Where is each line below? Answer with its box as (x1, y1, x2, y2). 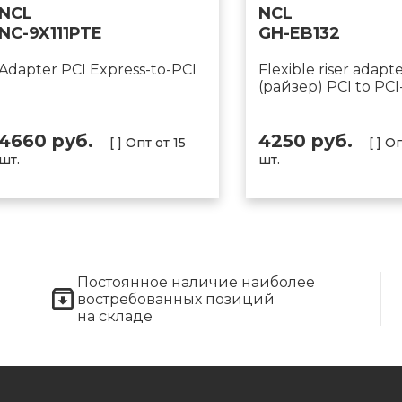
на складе (77, 307, 153, 325)
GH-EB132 (258, 23, 340, 43)
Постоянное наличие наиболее (77, 273, 316, 291)
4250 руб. (258, 130, 369, 152)
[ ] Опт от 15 (109, 135, 186, 151)
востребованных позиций (77, 290, 275, 308)
